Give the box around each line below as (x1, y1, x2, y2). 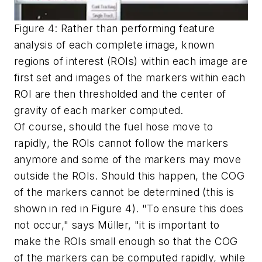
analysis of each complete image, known (14, 39, 215, 51)
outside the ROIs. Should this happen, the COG (14, 170, 244, 182)
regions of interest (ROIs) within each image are (14, 55, 248, 68)
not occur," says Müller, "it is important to (14, 219, 220, 232)
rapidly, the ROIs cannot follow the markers (14, 137, 229, 150)
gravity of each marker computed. (14, 104, 184, 117)
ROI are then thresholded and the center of (14, 88, 226, 101)
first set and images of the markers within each (14, 71, 246, 84)
